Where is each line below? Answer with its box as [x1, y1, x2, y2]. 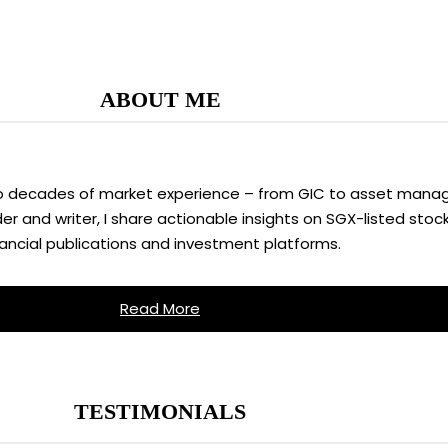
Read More [120, 298, 200, 320]
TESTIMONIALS [74, 398, 246, 424]
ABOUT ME [99, 86, 221, 112]
